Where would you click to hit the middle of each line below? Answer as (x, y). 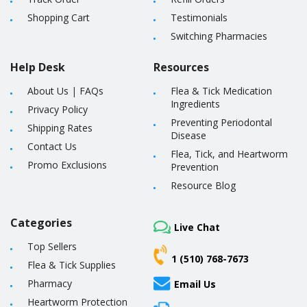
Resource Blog (203, 185)
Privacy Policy (58, 109)
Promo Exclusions (67, 165)
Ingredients (195, 104)
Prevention (195, 167)
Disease (188, 135)
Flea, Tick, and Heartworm (229, 154)
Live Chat (197, 227)
